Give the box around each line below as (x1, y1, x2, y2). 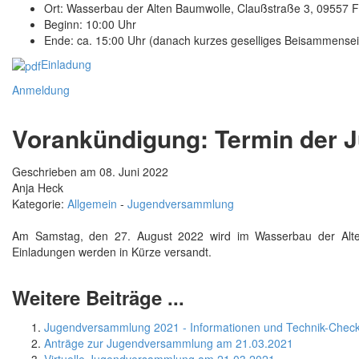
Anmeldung (12, 82, 70, 99)
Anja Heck (12, 179, 63, 196)
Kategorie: (12, 196, 67, 212)
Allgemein (67, 196, 117, 212)
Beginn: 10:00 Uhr (44, 15, 136, 32)
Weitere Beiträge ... (12, 284, 184, 312)
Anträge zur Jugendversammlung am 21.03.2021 (44, 335, 293, 352)
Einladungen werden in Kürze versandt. (12, 244, 212, 260)
